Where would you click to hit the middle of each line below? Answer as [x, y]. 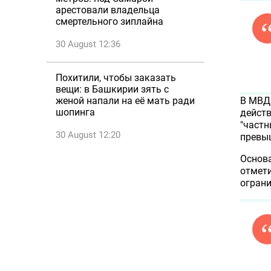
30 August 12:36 [88, 44]
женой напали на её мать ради [125, 101]
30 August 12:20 [88, 135]
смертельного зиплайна [109, 21]
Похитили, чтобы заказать [116, 78]
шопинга [75, 112]
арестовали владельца [108, 10]
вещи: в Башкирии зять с [112, 89]
